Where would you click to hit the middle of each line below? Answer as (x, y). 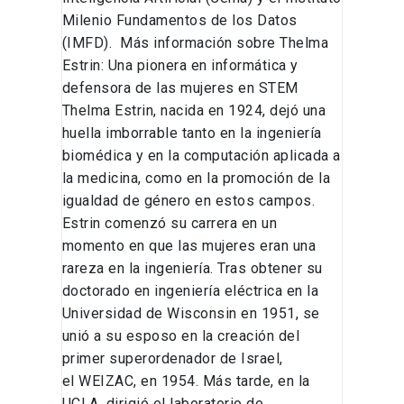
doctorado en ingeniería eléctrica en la (190, 291)
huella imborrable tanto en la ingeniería (192, 133)
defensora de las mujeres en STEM (180, 88)
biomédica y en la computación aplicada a (201, 156)
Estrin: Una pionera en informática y (180, 66)
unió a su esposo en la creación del (181, 336)
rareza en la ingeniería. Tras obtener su (192, 269)
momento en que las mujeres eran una (189, 246)
